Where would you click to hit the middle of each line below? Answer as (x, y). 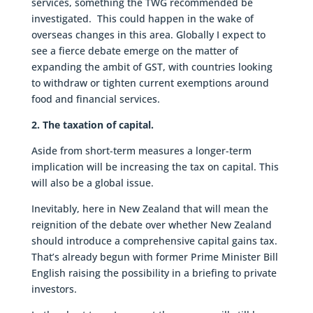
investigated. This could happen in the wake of (142, 18)
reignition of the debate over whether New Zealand (151, 224)
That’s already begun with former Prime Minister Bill (154, 256)
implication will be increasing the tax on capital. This (155, 166)
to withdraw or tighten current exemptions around (150, 82)
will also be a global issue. (92, 182)
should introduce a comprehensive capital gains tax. (154, 240)
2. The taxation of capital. (92, 124)
